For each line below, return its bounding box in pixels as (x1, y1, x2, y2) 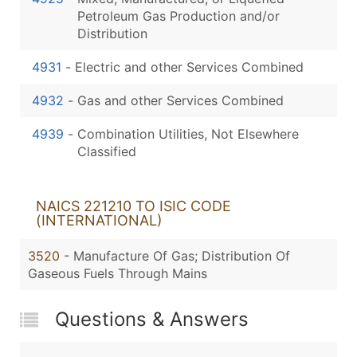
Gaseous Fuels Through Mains (28, 265, 207, 281)
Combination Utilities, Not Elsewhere (77, 125, 299, 142)
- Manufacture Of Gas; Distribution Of (64, 247, 290, 264)
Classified (77, 143, 136, 159)
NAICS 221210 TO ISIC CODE (36, 197, 231, 214)
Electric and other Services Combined (75, 58, 304, 75)
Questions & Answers (55, 308, 249, 331)
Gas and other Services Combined (77, 92, 284, 108)
